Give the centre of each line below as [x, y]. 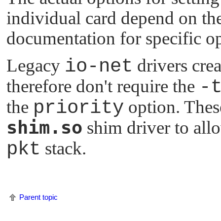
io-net [99, 66]
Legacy [36, 65]
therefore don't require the [103, 86]
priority [78, 108]
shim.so [44, 127]
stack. [63, 148]
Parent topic [38, 197]
